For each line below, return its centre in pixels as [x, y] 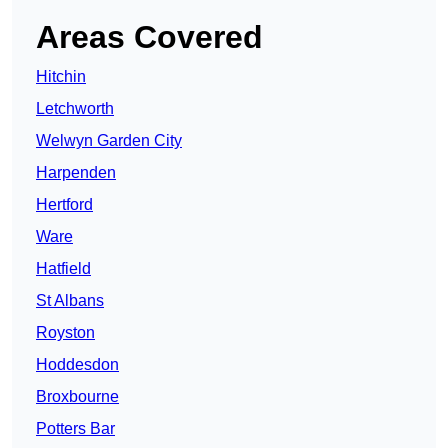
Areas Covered [149, 37]
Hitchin [61, 77]
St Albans [70, 301]
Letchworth [75, 109]
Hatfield [63, 269]
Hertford [64, 205]
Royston [65, 333]
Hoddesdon [77, 365]
